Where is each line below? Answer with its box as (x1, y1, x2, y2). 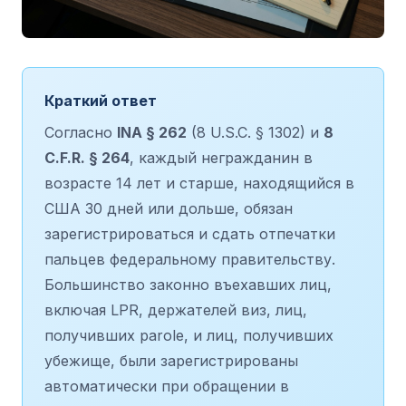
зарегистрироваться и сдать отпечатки (44, 224, 335, 243)
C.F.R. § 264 (44, 148, 130, 167)
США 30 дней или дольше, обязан (44, 198, 293, 217)
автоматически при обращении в (44, 376, 289, 395)
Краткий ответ (44, 91, 157, 110)
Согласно (44, 122, 117, 141)
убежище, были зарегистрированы (44, 351, 298, 370)
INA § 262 (117, 122, 187, 141)
